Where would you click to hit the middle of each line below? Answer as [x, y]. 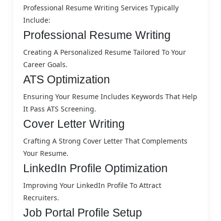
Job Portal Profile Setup [83, 212]
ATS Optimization [67, 79]
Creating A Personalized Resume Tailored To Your [105, 52]
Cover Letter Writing [74, 124]
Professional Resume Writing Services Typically [101, 7]
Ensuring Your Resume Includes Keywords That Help [110, 96]
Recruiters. [41, 197]
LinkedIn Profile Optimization [95, 168]
